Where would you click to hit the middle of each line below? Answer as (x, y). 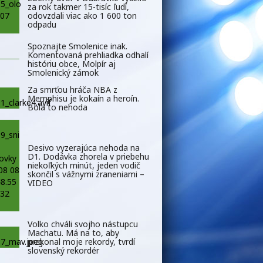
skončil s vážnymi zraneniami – (86, 174)
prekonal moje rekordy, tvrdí (81, 241)
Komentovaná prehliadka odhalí (88, 55)
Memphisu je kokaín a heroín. (83, 98)
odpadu (42, 24)
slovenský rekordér (63, 250)
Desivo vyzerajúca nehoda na (84, 148)
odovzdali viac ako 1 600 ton (82, 15)
